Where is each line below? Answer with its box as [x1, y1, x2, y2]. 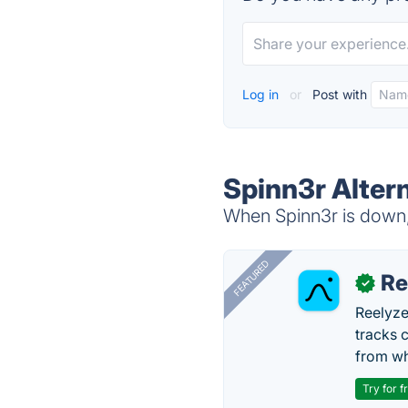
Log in [242, 87, 283, 102]
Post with [309, 87, 368, 102]
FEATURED [231, 258, 271, 299]
